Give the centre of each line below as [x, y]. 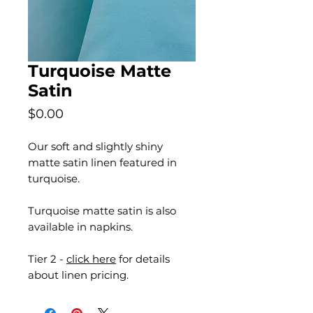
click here [91, 259]
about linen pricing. [78, 275]
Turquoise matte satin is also [102, 211]
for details [143, 259]
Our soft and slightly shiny [95, 146]
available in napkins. [80, 227]
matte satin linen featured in [102, 162]
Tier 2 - [47, 259]
